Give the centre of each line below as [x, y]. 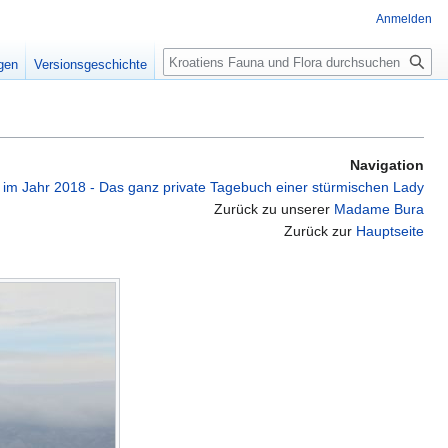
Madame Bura [379, 209]
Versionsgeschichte [91, 65]
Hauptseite [390, 231]
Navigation [387, 165]
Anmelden [404, 19]
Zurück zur [320, 231]
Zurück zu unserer [274, 209]
